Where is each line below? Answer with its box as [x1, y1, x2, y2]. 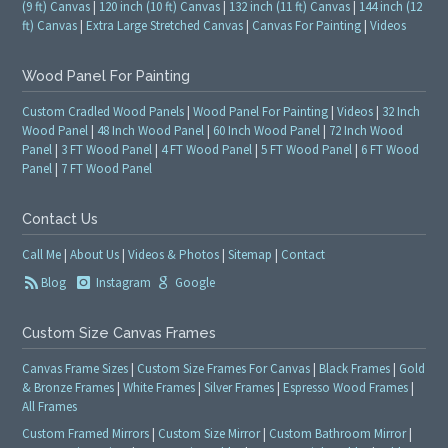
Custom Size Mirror [158, 424, 261, 442]
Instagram [92, 273, 151, 291]
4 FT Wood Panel [161, 141, 253, 159]
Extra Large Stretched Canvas [86, 17, 244, 35]
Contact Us [22, 211, 99, 228]
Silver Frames [204, 378, 275, 396]
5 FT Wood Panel [261, 141, 353, 159]
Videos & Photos [128, 246, 220, 264]
